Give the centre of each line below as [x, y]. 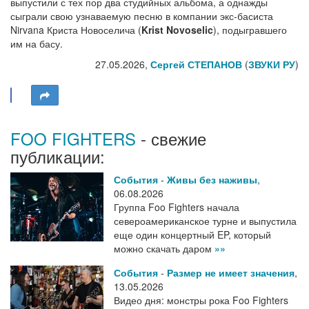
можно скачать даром [164, 249]
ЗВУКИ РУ [272, 64]
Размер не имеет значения [231, 273]
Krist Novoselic [177, 30]
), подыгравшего [250, 30]
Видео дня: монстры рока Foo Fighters [201, 300]
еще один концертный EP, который [192, 235]
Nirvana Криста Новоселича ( [76, 30]
